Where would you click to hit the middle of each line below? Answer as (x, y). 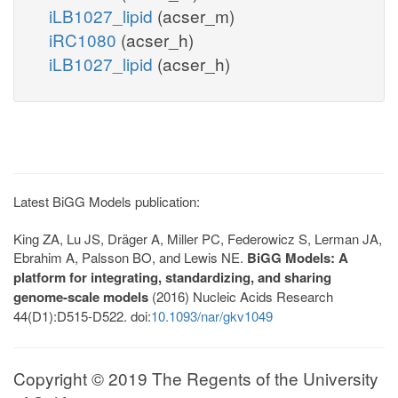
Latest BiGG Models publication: (107, 201)
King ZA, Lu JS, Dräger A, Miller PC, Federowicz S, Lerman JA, (198, 238)
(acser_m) (196, 15)
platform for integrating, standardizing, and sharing (172, 277)
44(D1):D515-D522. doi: (82, 315)
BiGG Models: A (298, 257)
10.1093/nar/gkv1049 (212, 315)
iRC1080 (85, 39)
